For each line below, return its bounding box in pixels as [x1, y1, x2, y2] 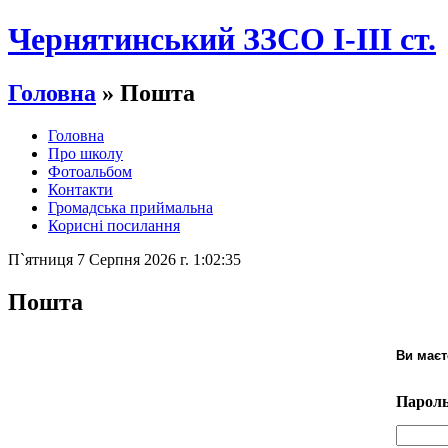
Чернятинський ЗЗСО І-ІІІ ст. [8, 21, 436, 58]
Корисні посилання [48, 216, 180, 234]
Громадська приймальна [48, 198, 213, 216]
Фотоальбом [48, 162, 132, 180]
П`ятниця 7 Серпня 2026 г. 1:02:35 [8, 250, 241, 268]
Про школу [48, 144, 123, 162]
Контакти [48, 180, 113, 198]
